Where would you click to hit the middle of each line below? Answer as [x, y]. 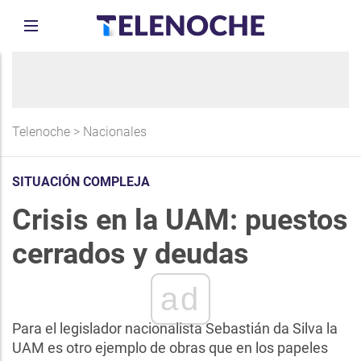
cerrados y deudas [131, 254]
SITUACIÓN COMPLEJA [81, 182]
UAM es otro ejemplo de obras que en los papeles [170, 348]
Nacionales [115, 132]
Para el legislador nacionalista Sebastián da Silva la [175, 328]
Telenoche [41, 132]
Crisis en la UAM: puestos [180, 220]
